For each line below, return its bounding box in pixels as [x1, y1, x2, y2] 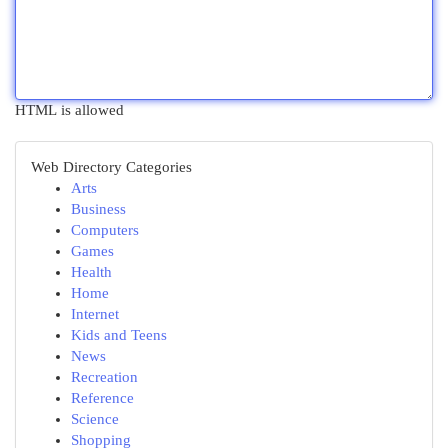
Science [71, 411, 119, 427]
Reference [71, 390, 134, 406]
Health [71, 264, 112, 280]
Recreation [71, 369, 138, 385]
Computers [71, 222, 139, 238]
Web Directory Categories [31, 159, 192, 175]
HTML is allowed [15, 102, 124, 118]
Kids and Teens [71, 327, 167, 343]
